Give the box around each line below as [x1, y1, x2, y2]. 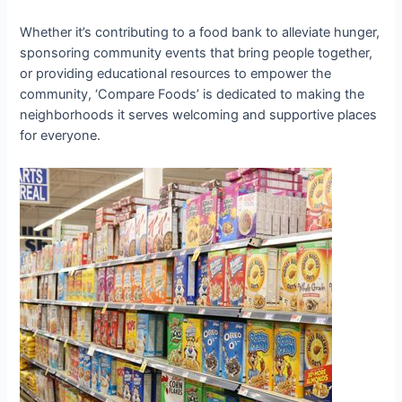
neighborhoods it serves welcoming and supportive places [20, 107, 378, 124]
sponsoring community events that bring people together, [20, 45, 373, 62]
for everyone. [20, 127, 101, 144]
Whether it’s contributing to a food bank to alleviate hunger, [20, 24, 380, 41]
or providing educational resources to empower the [20, 66, 332, 83]
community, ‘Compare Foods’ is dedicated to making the [20, 86, 365, 103]
